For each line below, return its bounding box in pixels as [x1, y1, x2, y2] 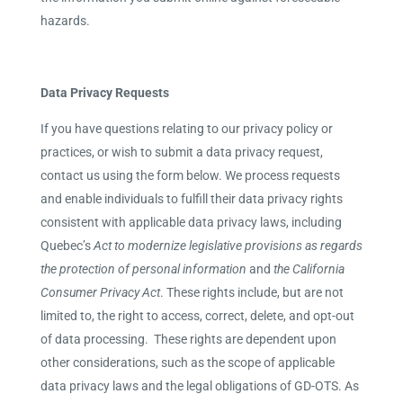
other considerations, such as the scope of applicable [40, 355, 335, 370]
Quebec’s [40, 238, 91, 253]
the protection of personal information [40, 262, 249, 276]
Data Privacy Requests [40, 85, 169, 100]
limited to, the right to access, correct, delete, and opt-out [40, 309, 354, 323]
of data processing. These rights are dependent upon [40, 332, 336, 346]
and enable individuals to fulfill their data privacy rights [40, 192, 343, 206]
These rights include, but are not [163, 285, 344, 300]
